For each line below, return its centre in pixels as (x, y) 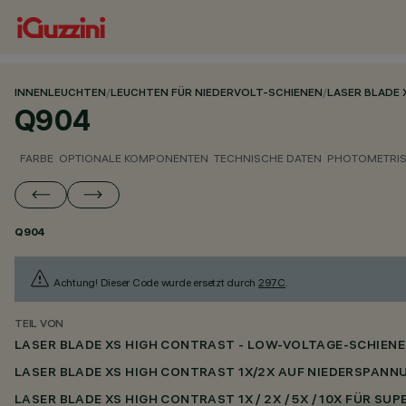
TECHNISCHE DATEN (268, 158)
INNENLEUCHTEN (60, 94)
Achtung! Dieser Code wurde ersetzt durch (155, 282)
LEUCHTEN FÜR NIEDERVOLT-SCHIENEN (217, 94)
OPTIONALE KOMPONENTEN (134, 158)
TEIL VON (39, 325)
